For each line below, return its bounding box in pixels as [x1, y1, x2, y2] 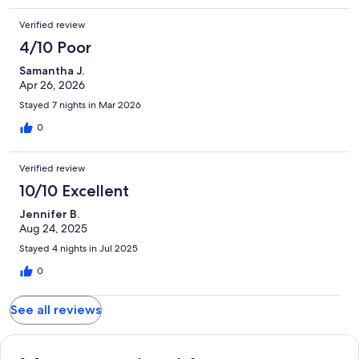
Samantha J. [19, 63, 84, 78]
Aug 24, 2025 [19, 220, 87, 236]
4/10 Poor [19, 37, 91, 57]
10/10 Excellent [19, 180, 129, 200]
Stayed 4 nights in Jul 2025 [19, 241, 138, 255]
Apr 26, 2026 [19, 77, 85, 92]
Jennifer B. [19, 206, 79, 221]
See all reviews [10, 301, 101, 317]
